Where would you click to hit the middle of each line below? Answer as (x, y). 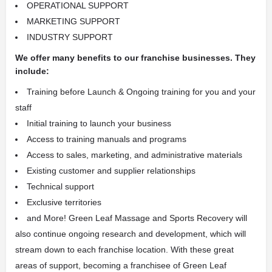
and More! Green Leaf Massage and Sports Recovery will (137, 218)
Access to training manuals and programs (107, 139)
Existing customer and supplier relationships (111, 170)
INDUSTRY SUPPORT (70, 37)
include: (32, 71)
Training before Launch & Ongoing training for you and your (141, 91)
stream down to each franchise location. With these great (124, 249)
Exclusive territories (64, 202)
